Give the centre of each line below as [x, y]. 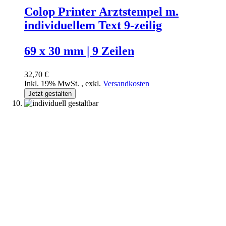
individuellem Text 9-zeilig [93, 25]
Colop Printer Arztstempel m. [101, 12]
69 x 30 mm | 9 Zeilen [79, 51]
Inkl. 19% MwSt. [53, 84]
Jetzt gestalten [50, 94]
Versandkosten [126, 84]
